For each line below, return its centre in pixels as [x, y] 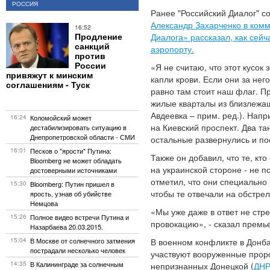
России [90, 65]
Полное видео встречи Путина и [80, 217]
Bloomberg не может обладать [76, 160]
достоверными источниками [74, 170]
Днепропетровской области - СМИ [83, 137]
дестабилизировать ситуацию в [78, 127]
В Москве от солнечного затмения [83, 240]
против [90, 55]
